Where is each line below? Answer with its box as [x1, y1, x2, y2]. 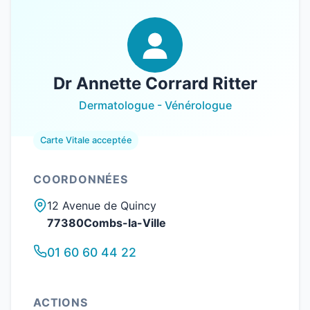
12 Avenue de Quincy [47, 199, 156, 212]
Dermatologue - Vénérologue [78, 98, 232, 112]
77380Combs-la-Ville [47, 216, 166, 230]
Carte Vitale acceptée [39, 135, 132, 145]
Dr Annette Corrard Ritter [53, 73, 257, 93]
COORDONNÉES [33, 172, 128, 186]
